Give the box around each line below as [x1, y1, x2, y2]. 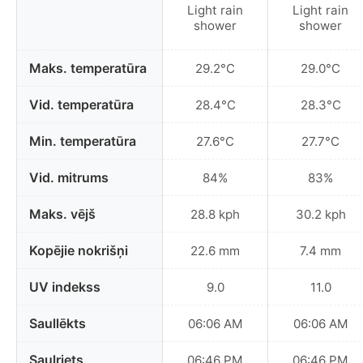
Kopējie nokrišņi [29, 242, 128, 259]
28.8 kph [190, 206, 240, 222]
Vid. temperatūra [29, 96, 134, 113]
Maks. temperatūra [29, 60, 147, 77]
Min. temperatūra [29, 133, 136, 150]
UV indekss [29, 279, 100, 296]
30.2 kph [295, 206, 346, 222]
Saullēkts [29, 315, 86, 332]
